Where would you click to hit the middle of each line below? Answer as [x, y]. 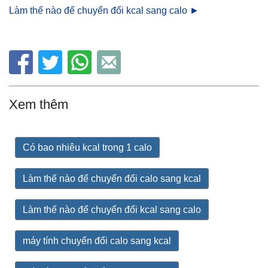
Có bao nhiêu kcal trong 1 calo [87, 147]
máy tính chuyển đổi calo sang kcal [97, 241]
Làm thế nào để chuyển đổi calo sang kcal [112, 179]
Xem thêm [39, 104]
